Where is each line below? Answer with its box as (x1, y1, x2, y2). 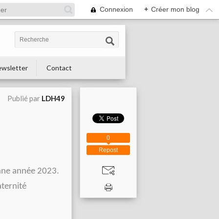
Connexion (100, 5, 133, 13)
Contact (46, 64, 72, 72)
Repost (99, 147, 118, 153)
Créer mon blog (151, 5, 199, 13)
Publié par (7, 94, 42, 103)
